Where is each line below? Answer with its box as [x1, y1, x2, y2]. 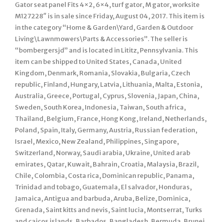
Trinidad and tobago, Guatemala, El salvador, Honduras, [15, 182, 192, 191]
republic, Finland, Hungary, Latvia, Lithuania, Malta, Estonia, [15, 80, 202, 89]
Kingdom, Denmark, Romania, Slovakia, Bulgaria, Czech [15, 68, 190, 77]
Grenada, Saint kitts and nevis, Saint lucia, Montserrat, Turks [15, 205, 202, 214]
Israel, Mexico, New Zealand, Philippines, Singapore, [15, 137, 179, 146]
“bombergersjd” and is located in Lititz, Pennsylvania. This [15, 46, 198, 55]
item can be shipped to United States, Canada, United [15, 57, 182, 66]
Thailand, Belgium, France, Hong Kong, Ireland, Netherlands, [15, 114, 207, 123]
